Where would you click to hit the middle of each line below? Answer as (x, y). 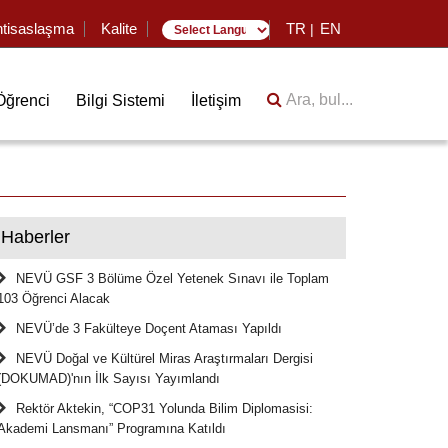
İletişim (216, 101)
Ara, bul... (317, 100)
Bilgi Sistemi (120, 101)
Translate (226, 56)
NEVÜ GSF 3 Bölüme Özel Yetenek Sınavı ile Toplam (172, 279)
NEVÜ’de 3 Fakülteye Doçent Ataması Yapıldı (149, 329)
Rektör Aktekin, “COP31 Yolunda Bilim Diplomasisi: (164, 409)
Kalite (119, 28)
